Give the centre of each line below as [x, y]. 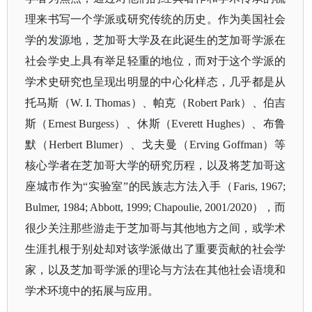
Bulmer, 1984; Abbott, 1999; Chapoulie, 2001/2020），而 [156, 207]
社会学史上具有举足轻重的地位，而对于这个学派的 [156, 61]
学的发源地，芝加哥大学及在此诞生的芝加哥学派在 [156, 40]
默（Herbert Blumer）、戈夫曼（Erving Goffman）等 [156, 145]
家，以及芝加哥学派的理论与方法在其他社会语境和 [156, 270]
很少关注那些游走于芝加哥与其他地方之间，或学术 [156, 228]
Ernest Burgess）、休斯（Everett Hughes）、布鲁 [167, 124]
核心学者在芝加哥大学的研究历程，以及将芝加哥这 [156, 165]
